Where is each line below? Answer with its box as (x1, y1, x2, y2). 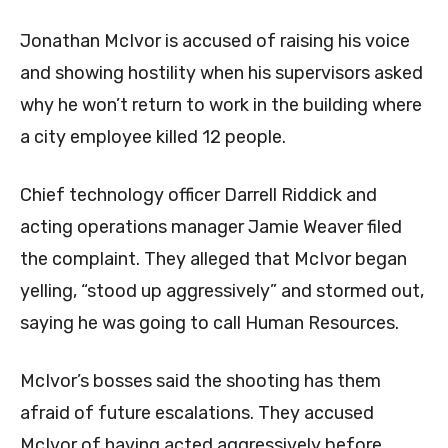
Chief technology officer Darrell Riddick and (20, 184, 377, 207)
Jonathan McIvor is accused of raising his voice (20, 30, 410, 53)
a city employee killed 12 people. (20, 126, 286, 149)
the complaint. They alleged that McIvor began (20, 248, 407, 271)
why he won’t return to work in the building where (20, 94, 422, 117)
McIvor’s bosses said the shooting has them (20, 370, 381, 393)
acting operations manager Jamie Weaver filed (20, 216, 402, 239)
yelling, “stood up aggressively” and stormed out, (20, 280, 424, 303)
